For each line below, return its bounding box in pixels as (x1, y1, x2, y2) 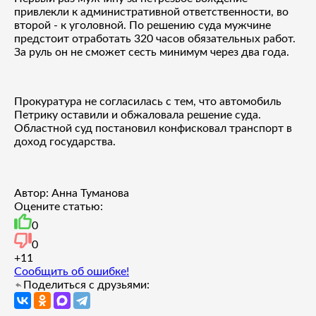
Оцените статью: (14, 200, 103, 212)
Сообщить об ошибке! (14, 265, 129, 277)
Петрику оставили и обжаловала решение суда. (14, 109, 261, 121)
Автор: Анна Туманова (14, 187, 129, 199)
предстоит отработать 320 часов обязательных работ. (14, 32, 296, 44)
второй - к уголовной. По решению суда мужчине (14, 19, 271, 31)
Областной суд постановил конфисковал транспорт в (14, 122, 292, 134)
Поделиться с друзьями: (23, 279, 150, 291)
